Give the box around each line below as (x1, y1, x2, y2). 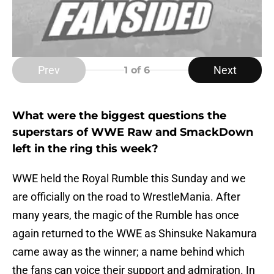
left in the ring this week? (12, 142, 158, 156)
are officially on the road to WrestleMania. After (12, 190, 240, 204)
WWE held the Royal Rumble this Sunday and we (12, 172, 246, 185)
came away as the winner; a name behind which (12, 245, 245, 259)
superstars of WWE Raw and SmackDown (12, 125, 253, 139)
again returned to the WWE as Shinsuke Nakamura (12, 227, 257, 240)
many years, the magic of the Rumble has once (12, 209, 239, 222)
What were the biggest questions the (12, 109, 226, 123)
